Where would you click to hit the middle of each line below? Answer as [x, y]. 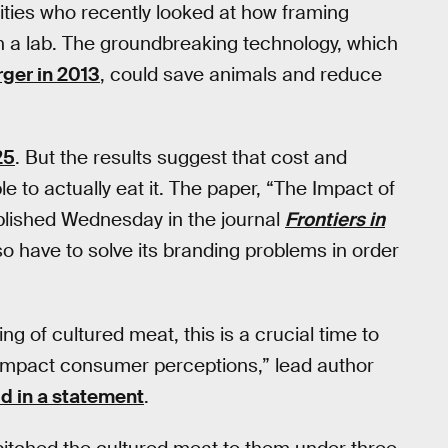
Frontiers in [335, 220]
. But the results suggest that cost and [181, 158]
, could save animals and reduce [241, 74]
